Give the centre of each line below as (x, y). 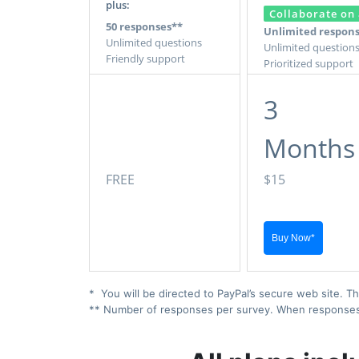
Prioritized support (308, 64)
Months (309, 148)
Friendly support (145, 59)
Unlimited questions (153, 43)
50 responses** (144, 27)
